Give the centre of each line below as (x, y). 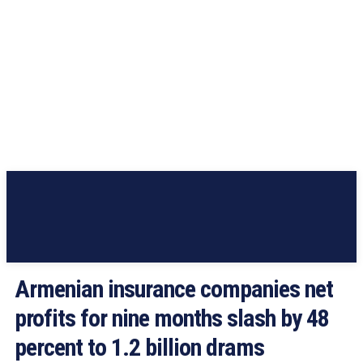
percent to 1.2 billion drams (139, 347)
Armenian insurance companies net (174, 289)
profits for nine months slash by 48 (172, 318)
